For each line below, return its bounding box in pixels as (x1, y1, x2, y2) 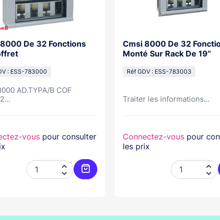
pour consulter (40, 132, 96, 141)
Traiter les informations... (123, 94, 210, 104)
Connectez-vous (123, 132, 184, 141)
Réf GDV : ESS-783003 (127, 68, 192, 75)
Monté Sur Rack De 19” (123, 49, 211, 58)
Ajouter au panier (85, 176, 149, 186)
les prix (123, 141, 150, 151)
